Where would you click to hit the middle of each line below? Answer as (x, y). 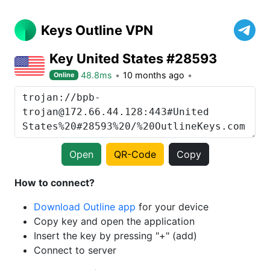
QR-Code (135, 154)
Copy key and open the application (114, 221)
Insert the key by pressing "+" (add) (115, 236)
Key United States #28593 (133, 58)
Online (64, 75)
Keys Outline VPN (97, 30)
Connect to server (75, 250)
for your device (172, 207)
